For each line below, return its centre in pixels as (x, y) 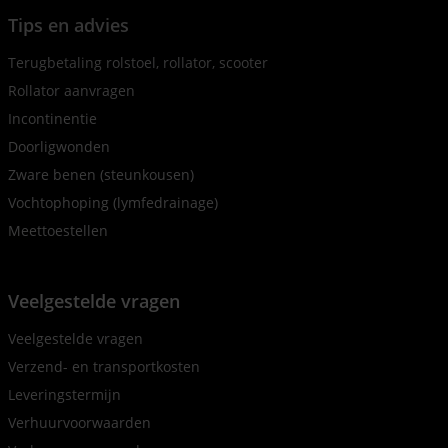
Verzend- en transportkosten (104, 366)
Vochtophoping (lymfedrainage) (113, 202)
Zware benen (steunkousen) (101, 174)
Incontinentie (52, 118)
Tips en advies (68, 25)
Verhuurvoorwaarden (79, 422)
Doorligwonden (59, 146)
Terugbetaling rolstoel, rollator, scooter (138, 62)
